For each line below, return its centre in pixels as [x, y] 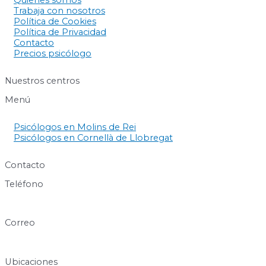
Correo [20, 223]
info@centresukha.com [56, 242]
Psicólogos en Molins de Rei [75, 127]
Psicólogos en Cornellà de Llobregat [93, 138]
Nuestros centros [42, 80]
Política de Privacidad [60, 32]
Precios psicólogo [53, 54]
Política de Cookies [55, 22]
